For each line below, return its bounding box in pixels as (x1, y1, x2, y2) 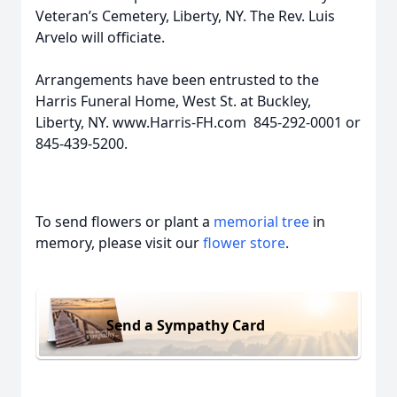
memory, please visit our (35, 233, 203, 253)
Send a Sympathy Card (106, 315, 265, 335)
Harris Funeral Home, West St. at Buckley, (35, 91, 311, 111)
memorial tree (214, 212, 309, 231)
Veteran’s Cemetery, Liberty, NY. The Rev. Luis (35, 6, 335, 26)
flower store (203, 233, 285, 253)
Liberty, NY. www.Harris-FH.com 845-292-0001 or (35, 113, 361, 132)
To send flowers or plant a (35, 212, 214, 231)
